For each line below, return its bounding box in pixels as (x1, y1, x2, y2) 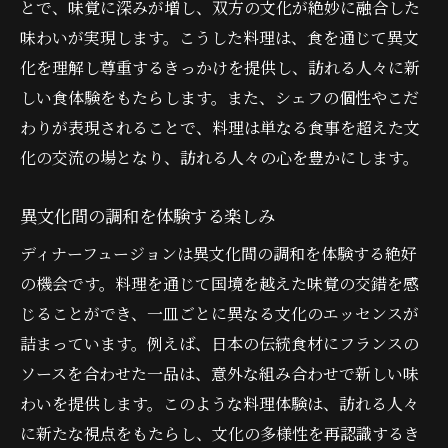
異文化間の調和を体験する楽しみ (20, 202, 275, 228)
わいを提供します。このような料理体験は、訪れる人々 (20, 391, 419, 415)
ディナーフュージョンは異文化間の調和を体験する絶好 (20, 241, 417, 265)
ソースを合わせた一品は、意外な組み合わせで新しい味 (20, 361, 419, 385)
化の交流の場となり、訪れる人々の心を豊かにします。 (20, 145, 419, 169)
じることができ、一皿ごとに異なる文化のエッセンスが (20, 301, 419, 325)
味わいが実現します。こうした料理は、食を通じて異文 (20, 25, 419, 49)
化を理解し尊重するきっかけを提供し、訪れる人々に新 (20, 55, 420, 79)
